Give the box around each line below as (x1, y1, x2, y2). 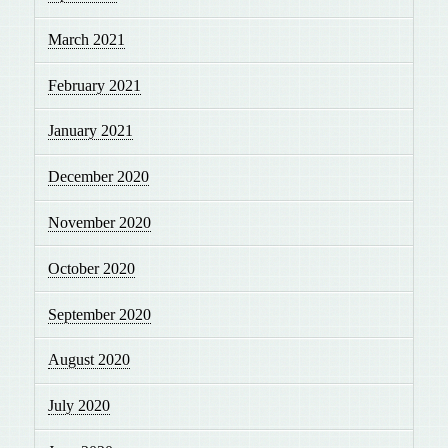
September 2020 (48, 305, 152, 323)
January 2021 (48, 122, 134, 140)
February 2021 (48, 76, 142, 94)
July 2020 (48, 397, 111, 415)
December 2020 (48, 168, 150, 186)
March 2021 (48, 30, 126, 48)
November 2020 (48, 214, 152, 232)
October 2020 (48, 259, 136, 277)
